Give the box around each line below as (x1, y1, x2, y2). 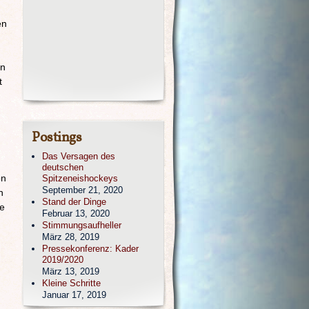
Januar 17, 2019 (42, 290, 106, 300)
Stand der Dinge (42, 197, 106, 207)
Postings (32, 128, 81, 148)
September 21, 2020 (42, 185, 123, 195)
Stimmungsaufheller (42, 220, 121, 230)
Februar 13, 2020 (42, 208, 110, 219)
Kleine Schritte (42, 278, 101, 288)
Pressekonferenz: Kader (42, 243, 139, 254)
